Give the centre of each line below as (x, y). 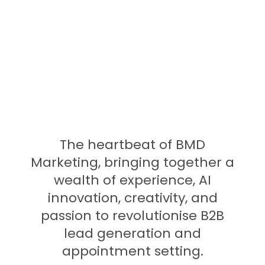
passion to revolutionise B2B (132, 216)
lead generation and (132, 234)
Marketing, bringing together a (132, 163)
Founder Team (132, 80)
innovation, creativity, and (132, 198)
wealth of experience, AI (132, 180)
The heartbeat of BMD (132, 145)
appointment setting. (132, 251)
